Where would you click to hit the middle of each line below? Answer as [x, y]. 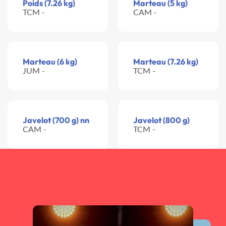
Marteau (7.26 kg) [166, 62]
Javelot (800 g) [161, 120]
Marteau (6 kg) [50, 62]
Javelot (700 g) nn [56, 120]
